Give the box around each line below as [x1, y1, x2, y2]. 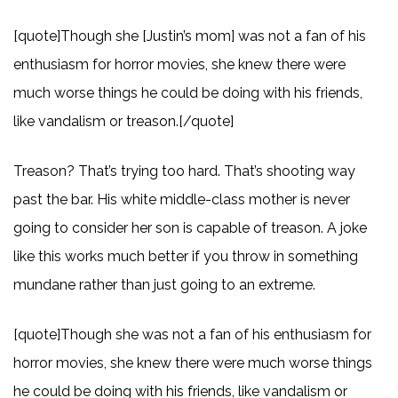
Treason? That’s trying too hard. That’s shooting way [13, 162, 355, 179]
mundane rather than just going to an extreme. [13, 275, 315, 293]
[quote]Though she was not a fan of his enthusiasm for [13, 325, 371, 343]
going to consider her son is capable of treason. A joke [13, 219, 367, 236]
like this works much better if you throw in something [13, 247, 358, 265]
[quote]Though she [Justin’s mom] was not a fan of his [13, 27, 366, 44]
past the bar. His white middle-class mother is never [13, 190, 350, 208]
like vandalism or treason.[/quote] [13, 112, 234, 130]
